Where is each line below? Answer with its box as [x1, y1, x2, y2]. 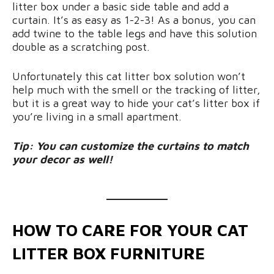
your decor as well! [12, 152, 113, 166]
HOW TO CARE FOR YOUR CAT [12, 220, 248, 240]
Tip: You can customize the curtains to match [12, 139, 249, 152]
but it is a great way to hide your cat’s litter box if [12, 96, 260, 109]
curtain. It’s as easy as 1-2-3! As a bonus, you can [12, 13, 256, 26]
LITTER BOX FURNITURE [12, 243, 205, 263]
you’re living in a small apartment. [12, 109, 182, 123]
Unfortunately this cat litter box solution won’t [12, 69, 245, 83]
